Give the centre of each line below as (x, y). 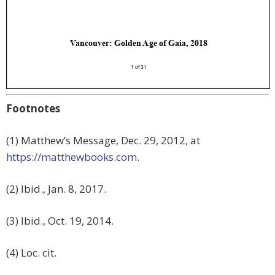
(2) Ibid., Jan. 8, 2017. (56, 189)
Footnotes (33, 109)
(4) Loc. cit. (31, 253)
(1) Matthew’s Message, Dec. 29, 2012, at (103, 141)
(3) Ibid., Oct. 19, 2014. (60, 221)
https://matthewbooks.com (72, 157)
